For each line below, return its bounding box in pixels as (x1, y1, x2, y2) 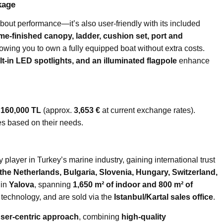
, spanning (34, 180, 73, 189)
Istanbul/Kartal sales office (114, 192, 213, 201)
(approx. (41, 106, 74, 114)
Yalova (9, 180, 34, 189)
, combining (79, 212, 121, 221)
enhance (177, 56, 210, 65)
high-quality (121, 212, 166, 221)
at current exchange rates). (100, 106, 195, 114)
